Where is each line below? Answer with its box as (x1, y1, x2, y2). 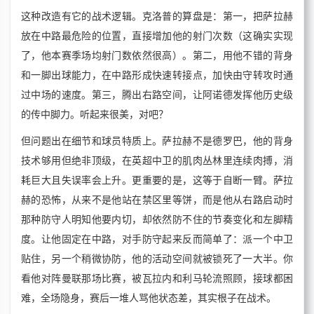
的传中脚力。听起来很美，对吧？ (21, 109, 168, 121)
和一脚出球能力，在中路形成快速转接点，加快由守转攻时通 (21, 69, 293, 81)
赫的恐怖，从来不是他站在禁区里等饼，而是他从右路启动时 (21, 194, 293, 206)
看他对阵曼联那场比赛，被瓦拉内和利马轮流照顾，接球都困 (21, 273, 293, 285)
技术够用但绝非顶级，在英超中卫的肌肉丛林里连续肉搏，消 (21, 155, 293, 167)
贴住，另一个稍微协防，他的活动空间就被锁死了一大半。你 (21, 253, 293, 265)
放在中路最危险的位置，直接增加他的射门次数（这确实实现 (21, 30, 293, 42)
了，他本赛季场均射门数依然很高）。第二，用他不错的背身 (21, 50, 293, 62)
